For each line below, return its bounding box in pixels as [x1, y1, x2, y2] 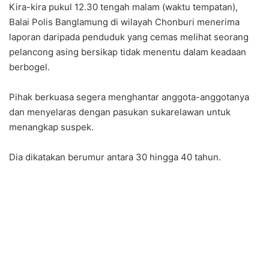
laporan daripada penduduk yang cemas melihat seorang [9, 31, 249, 43]
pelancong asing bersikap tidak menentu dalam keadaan [9, 46, 246, 58]
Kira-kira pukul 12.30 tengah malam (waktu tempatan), [9, 1, 238, 13]
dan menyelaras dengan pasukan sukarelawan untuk [9, 106, 231, 118]
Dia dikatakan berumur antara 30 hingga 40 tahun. [9, 151, 221, 163]
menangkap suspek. [9, 121, 94, 133]
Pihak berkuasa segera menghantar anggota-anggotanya [9, 91, 249, 103]
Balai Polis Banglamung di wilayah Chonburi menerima [9, 16, 240, 28]
